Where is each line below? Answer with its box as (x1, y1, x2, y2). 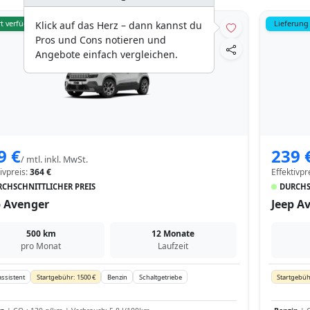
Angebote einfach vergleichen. (35, 48, 178, 61)
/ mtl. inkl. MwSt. (21, 154, 88, 165)
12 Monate (152, 228, 195, 239)
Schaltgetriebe (138, 272, 182, 282)
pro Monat (21, 240, 62, 252)
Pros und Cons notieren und (35, 33, 166, 46)
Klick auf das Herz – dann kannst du (35, 19, 202, 32)
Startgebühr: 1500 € (36, 272, 95, 282)
